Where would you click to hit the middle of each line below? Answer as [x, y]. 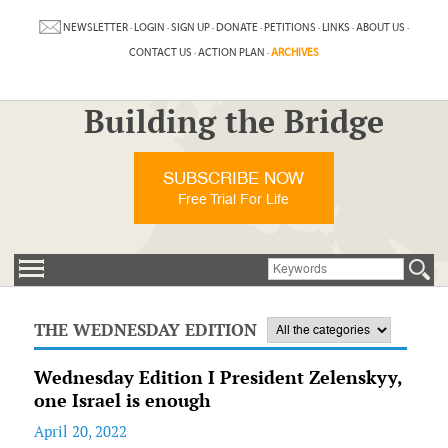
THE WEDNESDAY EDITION [145, 330]
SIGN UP [190, 27]
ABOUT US [380, 27]
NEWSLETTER [95, 27]
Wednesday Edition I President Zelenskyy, [217, 377]
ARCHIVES [294, 52]
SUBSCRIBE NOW [234, 178]
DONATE [236, 27]
